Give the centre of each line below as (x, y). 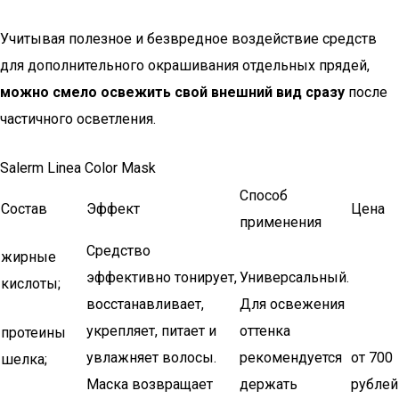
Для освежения (292, 304)
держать (269, 384)
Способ (264, 195)
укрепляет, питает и (151, 331)
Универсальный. (294, 277)
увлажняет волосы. (151, 358)
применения (281, 222)
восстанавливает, (145, 304)
